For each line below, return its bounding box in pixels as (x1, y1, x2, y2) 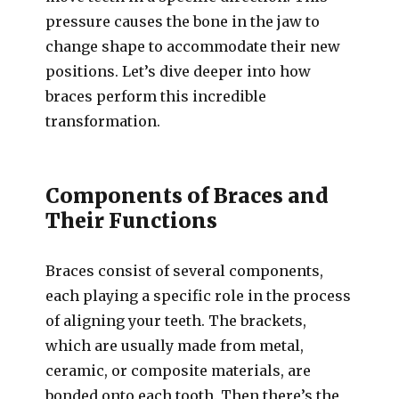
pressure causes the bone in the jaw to (45, 12, 321, 30)
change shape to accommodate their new (45, 37, 341, 55)
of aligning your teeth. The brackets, (45, 312, 307, 330)
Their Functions (45, 208, 218, 233)
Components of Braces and (45, 183, 330, 208)
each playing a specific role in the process (45, 287, 352, 305)
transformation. (45, 112, 161, 130)
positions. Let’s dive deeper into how (45, 62, 312, 80)
